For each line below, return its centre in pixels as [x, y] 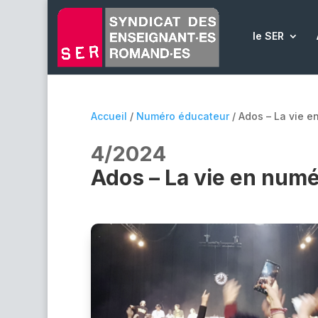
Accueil [109, 116]
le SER [268, 36]
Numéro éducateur [182, 116]
